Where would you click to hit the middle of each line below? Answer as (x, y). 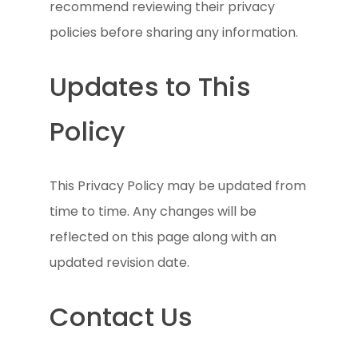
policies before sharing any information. (174, 32)
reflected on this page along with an (163, 237)
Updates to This (150, 86)
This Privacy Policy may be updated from (178, 185)
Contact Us (121, 316)
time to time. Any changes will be (153, 211)
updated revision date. (120, 262)
